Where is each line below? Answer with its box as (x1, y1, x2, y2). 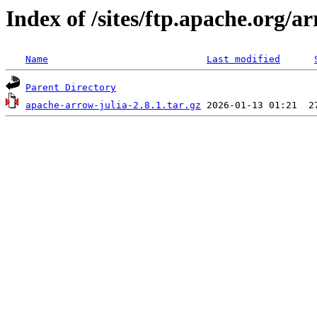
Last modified (207, 54, 280, 65)
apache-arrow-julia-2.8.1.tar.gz (25, 100, 201, 111)
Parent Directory (25, 82, 116, 93)
